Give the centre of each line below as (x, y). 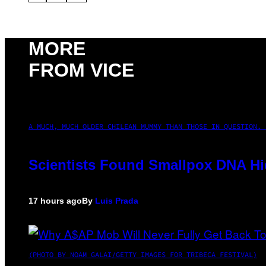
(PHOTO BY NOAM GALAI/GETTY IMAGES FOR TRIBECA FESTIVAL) (143, 254)
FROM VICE (81, 70)
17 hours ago (55, 200)
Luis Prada (117, 200)
